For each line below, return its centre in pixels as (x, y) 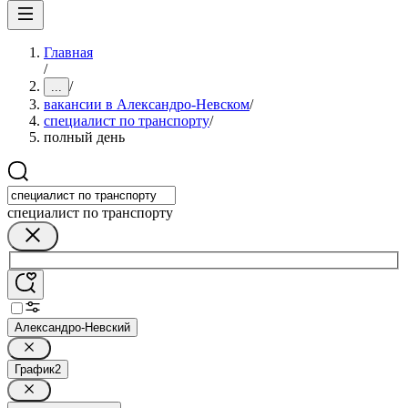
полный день (84, 137)
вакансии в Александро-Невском (147, 104)
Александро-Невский (72, 327)
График (35, 369)
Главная (68, 52)
